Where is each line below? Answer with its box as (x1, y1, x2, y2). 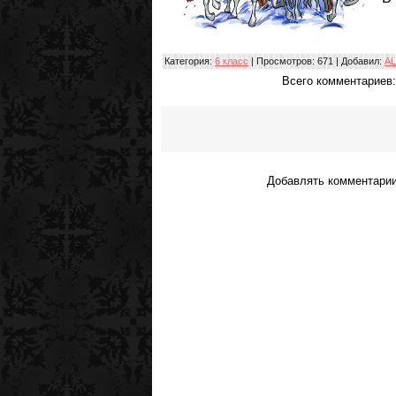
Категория (164, 55, 209, 66)
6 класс (215, 55, 248, 66)
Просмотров (256, 55, 312, 66)
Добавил (341, 55, 379, 66)
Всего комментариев (282, 73, 392, 88)
